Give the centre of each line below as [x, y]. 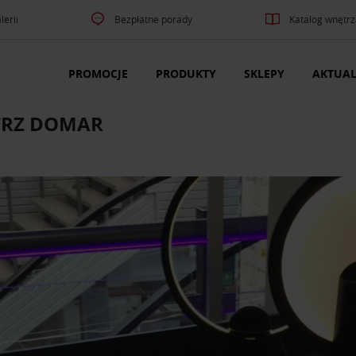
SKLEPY [264, 74]
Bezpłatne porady [154, 19]
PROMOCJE [98, 74]
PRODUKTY [186, 74]
